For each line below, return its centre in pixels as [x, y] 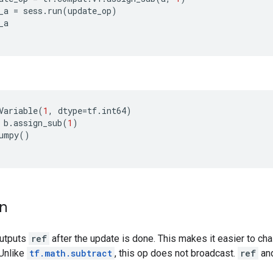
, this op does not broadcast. [176, 253]
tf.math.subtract [71, 253]
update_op [90, 11]
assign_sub [38, 123]
